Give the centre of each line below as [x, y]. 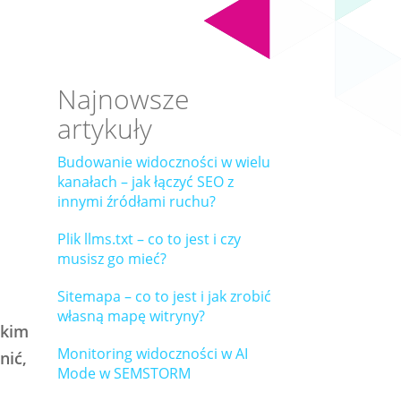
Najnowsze [123, 99]
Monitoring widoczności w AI [152, 354]
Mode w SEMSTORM [124, 373]
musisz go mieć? [111, 259]
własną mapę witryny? [131, 316]
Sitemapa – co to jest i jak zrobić [164, 296]
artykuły [104, 128]
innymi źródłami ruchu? [136, 201]
